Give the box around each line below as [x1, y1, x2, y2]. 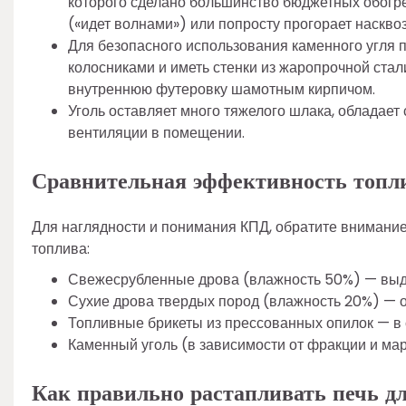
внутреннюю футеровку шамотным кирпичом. [68, 79, 375, 101]
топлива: [32, 238, 90, 260]
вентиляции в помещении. [68, 122, 245, 144]
